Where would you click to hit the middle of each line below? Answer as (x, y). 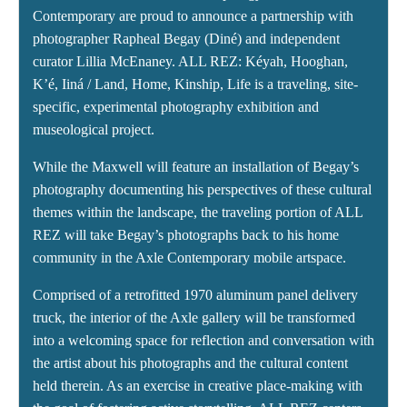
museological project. (95, 130)
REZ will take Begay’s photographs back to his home (186, 235)
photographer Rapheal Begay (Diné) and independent (186, 39)
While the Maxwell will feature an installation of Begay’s (196, 167)
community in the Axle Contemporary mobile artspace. (193, 258)
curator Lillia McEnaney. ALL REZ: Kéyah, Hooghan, (190, 62)
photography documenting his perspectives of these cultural (202, 190)
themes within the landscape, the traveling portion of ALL (198, 213)
